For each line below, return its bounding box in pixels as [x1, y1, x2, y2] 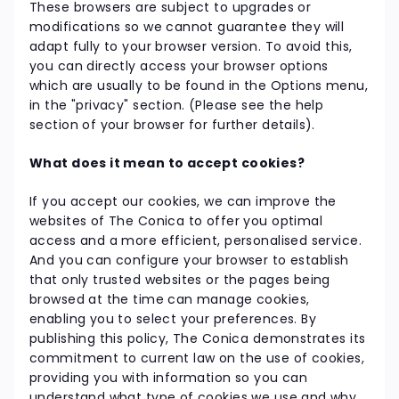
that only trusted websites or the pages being [29, 270, 330, 289]
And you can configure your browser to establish [29, 250, 349, 269]
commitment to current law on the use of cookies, [29, 348, 365, 367]
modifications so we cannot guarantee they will [29, 17, 345, 36]
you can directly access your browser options [29, 56, 329, 75]
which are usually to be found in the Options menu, [29, 76, 369, 94]
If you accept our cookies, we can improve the [29, 191, 337, 210]
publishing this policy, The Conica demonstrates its [29, 329, 366, 347]
